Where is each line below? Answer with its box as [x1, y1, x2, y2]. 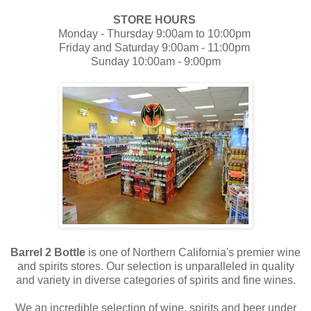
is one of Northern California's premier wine [85, 246, 301, 258]
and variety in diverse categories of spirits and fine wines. [15, 274, 296, 286]
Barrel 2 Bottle [10, 246, 85, 258]
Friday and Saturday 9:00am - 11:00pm [58, 41, 253, 53]
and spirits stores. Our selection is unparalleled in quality [17, 260, 294, 272]
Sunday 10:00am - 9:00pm [90, 55, 221, 67]
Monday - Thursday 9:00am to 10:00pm [58, 27, 253, 40]
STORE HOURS [112, 13, 196, 26]
